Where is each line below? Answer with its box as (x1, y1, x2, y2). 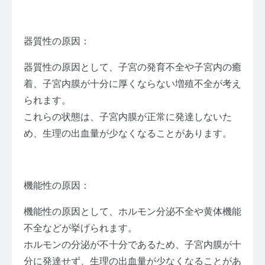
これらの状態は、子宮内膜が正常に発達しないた (24, 111, 232, 122)
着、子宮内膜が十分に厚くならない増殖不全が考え (24, 78, 241, 89)
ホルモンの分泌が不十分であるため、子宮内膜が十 (24, 239, 241, 250)
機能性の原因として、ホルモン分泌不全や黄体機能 (24, 206, 241, 216)
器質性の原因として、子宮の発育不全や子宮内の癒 (24, 62, 241, 72)
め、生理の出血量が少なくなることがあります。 (24, 128, 232, 138)
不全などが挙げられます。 (24, 222, 137, 233)
